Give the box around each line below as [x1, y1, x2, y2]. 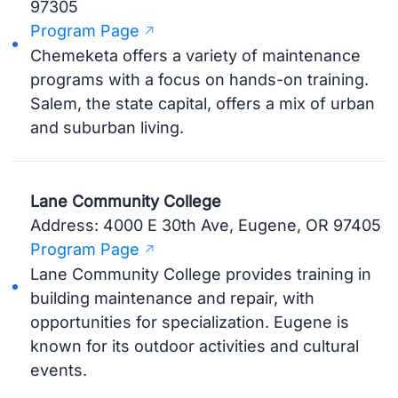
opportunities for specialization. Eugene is [30, 312, 350, 331]
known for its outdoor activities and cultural [30, 336, 360, 355]
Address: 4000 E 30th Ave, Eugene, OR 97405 [30, 215, 382, 235]
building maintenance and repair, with [30, 288, 315, 307]
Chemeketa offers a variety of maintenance [30, 45, 362, 65]
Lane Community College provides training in [30, 264, 372, 283]
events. [30, 360, 88, 379]
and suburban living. [30, 117, 185, 137]
